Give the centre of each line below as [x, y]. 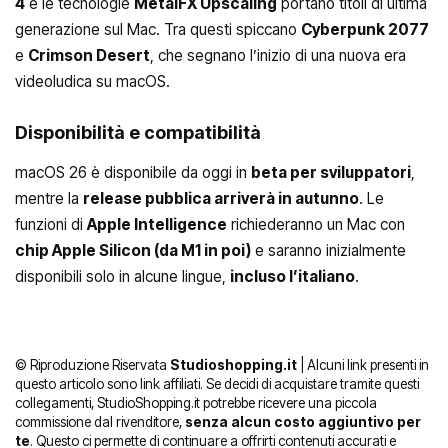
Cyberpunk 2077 [365, 30]
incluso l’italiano [292, 277]
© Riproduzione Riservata [92, 364]
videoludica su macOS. [92, 82]
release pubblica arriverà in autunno [221, 199]
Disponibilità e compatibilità [138, 132]
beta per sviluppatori [331, 173]
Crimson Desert [89, 56]
